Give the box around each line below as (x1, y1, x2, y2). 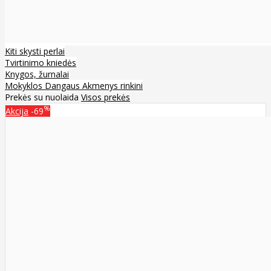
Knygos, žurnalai (5, 68, 69, 80)
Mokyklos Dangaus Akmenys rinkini (5, 80, 143, 92)
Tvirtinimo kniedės (5, 57, 76, 69)
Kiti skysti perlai (5, 45, 65, 57)
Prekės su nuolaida (5, 91, 81, 103)
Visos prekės (81, 91, 130, 103)
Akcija (5, 105, 28, 117)
